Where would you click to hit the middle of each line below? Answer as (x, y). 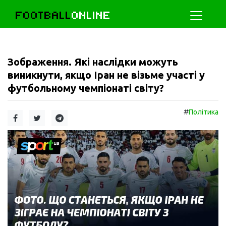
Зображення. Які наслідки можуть (93, 62)
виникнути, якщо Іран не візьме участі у (106, 75)
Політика (204, 112)
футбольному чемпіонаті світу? (86, 88)
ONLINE (91, 15)
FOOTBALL (44, 15)
